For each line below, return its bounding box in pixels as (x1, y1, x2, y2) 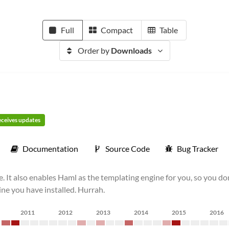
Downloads (110, 45, 152, 55)
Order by (77, 45, 111, 55)
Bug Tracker (177, 144, 218, 153)
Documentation (22, 144, 78, 153)
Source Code (105, 144, 150, 153)
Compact (101, 25, 133, 35)
